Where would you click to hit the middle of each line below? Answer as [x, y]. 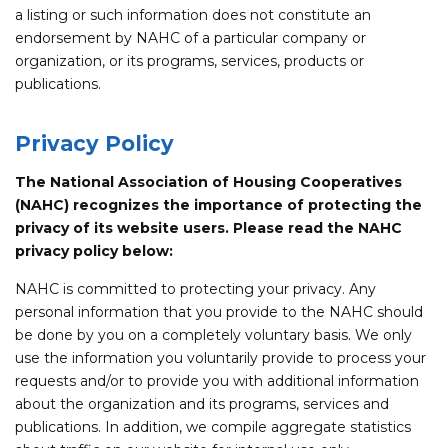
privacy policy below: [94, 250]
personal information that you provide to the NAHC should [219, 311]
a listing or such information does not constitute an [193, 14]
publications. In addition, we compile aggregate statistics [213, 426]
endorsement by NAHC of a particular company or [190, 37]
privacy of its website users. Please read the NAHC [208, 227]
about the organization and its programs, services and [202, 403]
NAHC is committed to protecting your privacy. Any [195, 288]
